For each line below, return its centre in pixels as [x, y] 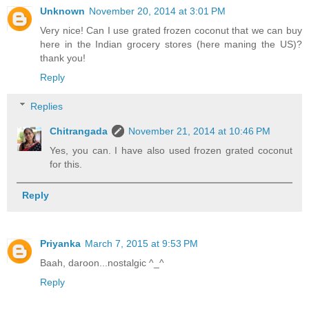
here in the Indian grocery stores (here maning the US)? [171, 44]
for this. [66, 164]
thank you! [63, 58]
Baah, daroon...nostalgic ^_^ [102, 262]
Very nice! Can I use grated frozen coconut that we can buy [171, 31]
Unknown [62, 11]
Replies [47, 106]
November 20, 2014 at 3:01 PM [157, 11]
